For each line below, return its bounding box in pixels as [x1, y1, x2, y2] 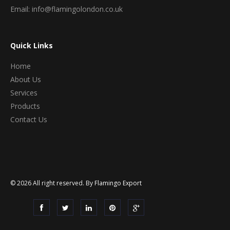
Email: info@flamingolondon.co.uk [10, 4, 123, 14]
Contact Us [10, 114, 47, 124]
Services [10, 88, 37, 98]
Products [10, 101, 40, 111]
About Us [10, 74, 41, 84]
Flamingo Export [94, 179, 142, 187]
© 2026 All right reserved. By [10, 179, 93, 187]
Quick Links [10, 41, 53, 50]
